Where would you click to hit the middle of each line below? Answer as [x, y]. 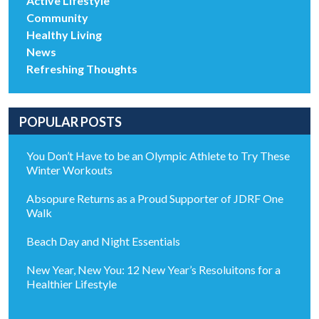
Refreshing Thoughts [82, 68]
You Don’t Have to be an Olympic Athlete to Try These [158, 155]
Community [57, 17]
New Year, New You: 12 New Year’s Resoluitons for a [153, 269]
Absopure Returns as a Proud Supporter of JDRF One [155, 198]
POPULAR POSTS [70, 121]
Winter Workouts [69, 169]
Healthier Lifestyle [72, 283]
